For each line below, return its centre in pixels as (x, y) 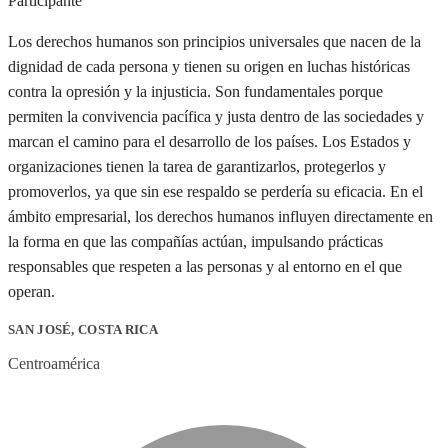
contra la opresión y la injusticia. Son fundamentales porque (195, 91)
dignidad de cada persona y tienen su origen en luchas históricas (209, 66)
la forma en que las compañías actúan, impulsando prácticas (195, 241)
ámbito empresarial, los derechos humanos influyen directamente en (220, 216)
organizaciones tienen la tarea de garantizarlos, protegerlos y (197, 166)
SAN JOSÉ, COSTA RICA (83, 329)
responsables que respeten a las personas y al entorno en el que (205, 266)
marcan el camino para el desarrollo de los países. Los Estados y (209, 141)
